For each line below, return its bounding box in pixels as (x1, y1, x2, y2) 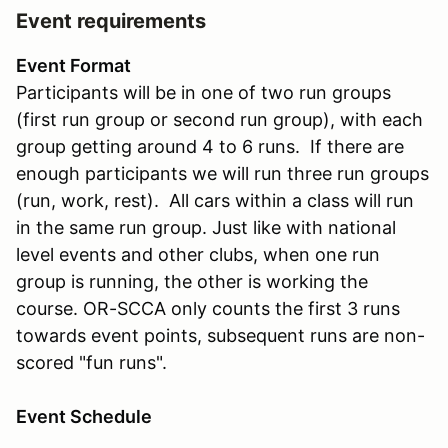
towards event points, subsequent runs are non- (16, 324, 425, 346)
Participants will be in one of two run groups (16, 81, 391, 103)
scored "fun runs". (16, 351, 172, 373)
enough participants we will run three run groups (16, 162, 429, 184)
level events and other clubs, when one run (16, 243, 380, 265)
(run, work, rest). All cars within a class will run (16, 189, 414, 211)
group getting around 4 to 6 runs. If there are (16, 135, 404, 157)
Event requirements (16, 8, 206, 33)
